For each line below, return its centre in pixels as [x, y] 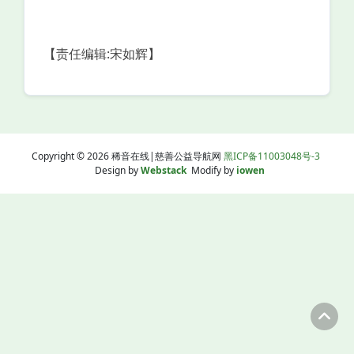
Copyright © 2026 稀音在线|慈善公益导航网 [128, 156]
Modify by [211, 170]
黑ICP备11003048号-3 [272, 156]
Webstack [163, 170]
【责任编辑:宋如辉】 [102, 54]
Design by [115, 170]
